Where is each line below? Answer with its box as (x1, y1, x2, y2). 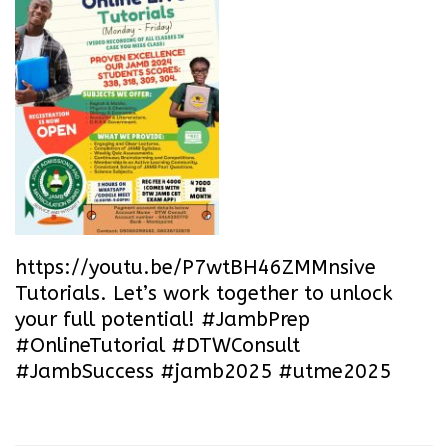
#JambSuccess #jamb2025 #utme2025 (15, 359, 391, 383)
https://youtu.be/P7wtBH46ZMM (15, 255, 328, 279)
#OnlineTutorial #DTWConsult (15, 333, 300, 357)
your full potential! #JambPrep (15, 307, 310, 331)
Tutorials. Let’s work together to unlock (15, 281, 393, 305)
